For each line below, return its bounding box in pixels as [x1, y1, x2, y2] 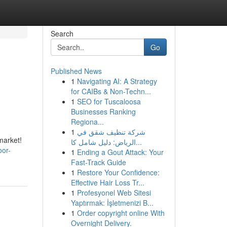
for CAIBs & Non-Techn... [70, 86, 151, 96]
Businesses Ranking [70, 106, 136, 117]
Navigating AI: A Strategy [77, 76, 157, 86]
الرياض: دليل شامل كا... [135, 137, 142, 147]
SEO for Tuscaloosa [77, 96, 141, 106]
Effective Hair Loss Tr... [70, 177, 144, 187]
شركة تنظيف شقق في [77, 127, 145, 137]
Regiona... [70, 117, 104, 127]
